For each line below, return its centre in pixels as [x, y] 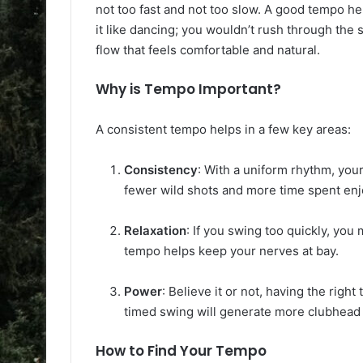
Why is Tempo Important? [188, 89]
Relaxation [155, 230]
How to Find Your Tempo [181, 350]
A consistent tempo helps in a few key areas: [223, 129]
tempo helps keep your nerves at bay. [231, 250]
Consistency [161, 169]
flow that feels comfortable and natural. [208, 49]
